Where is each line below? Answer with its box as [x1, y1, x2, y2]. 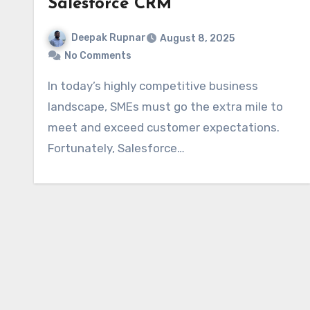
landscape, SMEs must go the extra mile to [48, 99, 283, 113]
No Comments [64, 49, 131, 62]
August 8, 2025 [160, 32, 235, 44]
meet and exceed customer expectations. [48, 120, 280, 134]
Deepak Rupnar [71, 32, 146, 44]
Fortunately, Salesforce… [48, 140, 185, 155]
